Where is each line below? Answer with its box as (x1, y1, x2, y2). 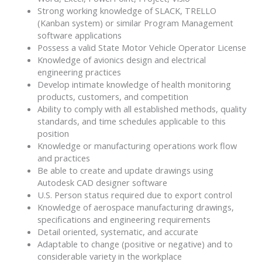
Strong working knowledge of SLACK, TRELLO (37, 4, 216, 16)
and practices (37, 151, 90, 164)
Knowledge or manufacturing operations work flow (37, 139, 237, 151)
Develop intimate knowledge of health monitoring (37, 78, 231, 90)
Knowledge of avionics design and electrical (37, 53, 206, 65)
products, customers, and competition (37, 90, 188, 102)
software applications (37, 29, 122, 41)
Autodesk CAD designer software (37, 176, 167, 188)
